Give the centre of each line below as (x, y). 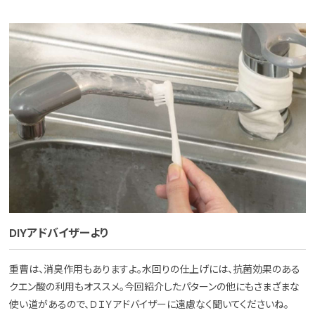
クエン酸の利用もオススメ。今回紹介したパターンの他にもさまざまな (155, 287)
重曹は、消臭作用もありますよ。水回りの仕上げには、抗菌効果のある (155, 270)
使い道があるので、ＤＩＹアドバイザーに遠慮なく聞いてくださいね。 (149, 305)
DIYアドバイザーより (59, 233)
